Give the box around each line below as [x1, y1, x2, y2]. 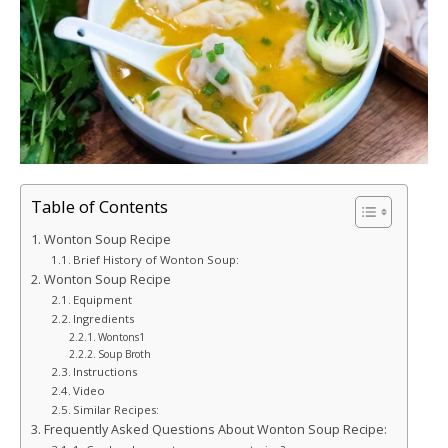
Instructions [73, 363, 141, 379]
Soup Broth [97, 346, 151, 361]
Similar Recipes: [73, 401, 160, 417]
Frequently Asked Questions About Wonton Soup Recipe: [43, 420, 387, 438]
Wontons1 [97, 329, 145, 344]
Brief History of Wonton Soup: [73, 251, 240, 267]
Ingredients [73, 310, 141, 326]
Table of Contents [31, 194, 168, 218]
